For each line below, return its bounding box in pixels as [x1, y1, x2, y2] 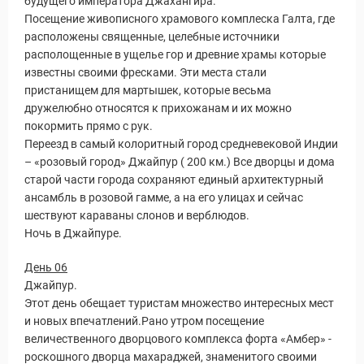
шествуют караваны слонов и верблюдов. [24, 209, 249, 222]
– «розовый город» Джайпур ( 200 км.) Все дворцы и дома [24, 155, 335, 168]
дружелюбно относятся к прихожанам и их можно [24, 102, 292, 115]
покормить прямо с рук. [24, 119, 153, 132]
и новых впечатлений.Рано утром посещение [24, 314, 264, 327]
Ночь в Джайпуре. [24, 227, 124, 240]
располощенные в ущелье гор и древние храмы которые [24, 48, 326, 61]
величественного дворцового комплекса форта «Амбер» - [24, 332, 331, 345]
